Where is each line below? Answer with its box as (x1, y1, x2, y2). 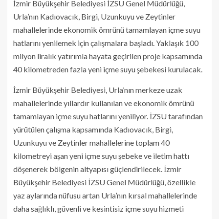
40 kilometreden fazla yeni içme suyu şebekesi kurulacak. (13, 64, 204, 74)
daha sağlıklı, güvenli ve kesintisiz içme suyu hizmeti (13, 203, 184, 213)
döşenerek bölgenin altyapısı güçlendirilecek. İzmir (13, 164, 181, 174)
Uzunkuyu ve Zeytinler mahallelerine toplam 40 (13, 137, 170, 147)
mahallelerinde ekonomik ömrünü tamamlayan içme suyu (13, 24, 200, 34)
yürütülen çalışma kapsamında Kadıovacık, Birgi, (13, 124, 173, 134)
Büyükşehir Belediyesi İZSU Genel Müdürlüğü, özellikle (13, 177, 196, 187)
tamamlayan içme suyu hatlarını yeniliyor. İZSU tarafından (13, 111, 203, 121)
